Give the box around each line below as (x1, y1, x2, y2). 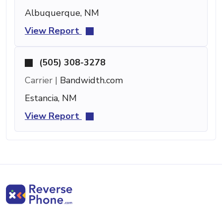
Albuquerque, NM (25, 6, 99, 19)
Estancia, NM (25, 92, 77, 104)
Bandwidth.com (57, 74, 123, 86)
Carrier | (25, 74, 57, 86)
